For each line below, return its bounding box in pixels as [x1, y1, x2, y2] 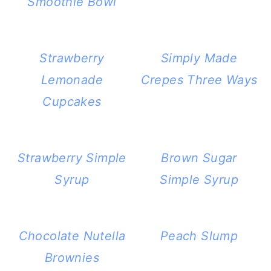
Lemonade [41, 72, 103, 87]
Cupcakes [42, 94, 102, 109]
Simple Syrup [160, 172, 238, 187]
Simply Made [160, 50, 238, 65]
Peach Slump [160, 228, 238, 243]
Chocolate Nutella [18, 228, 126, 243]
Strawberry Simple [18, 150, 126, 165]
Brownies [44, 250, 100, 265]
